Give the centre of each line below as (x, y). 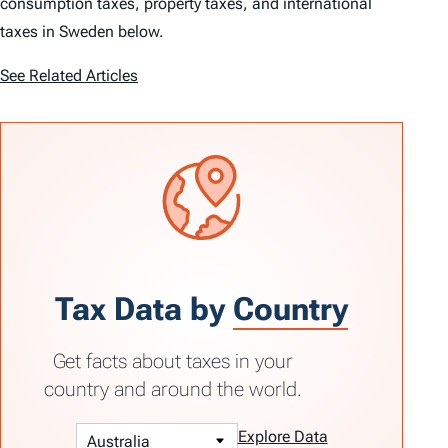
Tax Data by (144, 308)
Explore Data (282, 436)
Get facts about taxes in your (173, 360)
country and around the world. (173, 388)
